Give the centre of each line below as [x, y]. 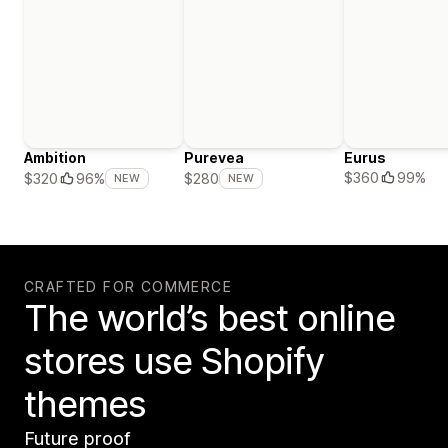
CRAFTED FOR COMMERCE [128, 287]
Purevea [214, 158]
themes [85, 404]
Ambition [55, 158]
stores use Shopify [174, 361]
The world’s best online [210, 318]
